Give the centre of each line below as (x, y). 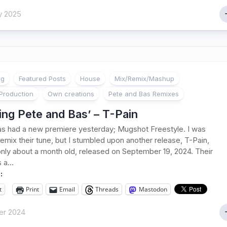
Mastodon (153, 189)
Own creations (71, 94)
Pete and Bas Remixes (144, 94)
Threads (107, 189)
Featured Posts (42, 79)
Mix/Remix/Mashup (144, 79)
